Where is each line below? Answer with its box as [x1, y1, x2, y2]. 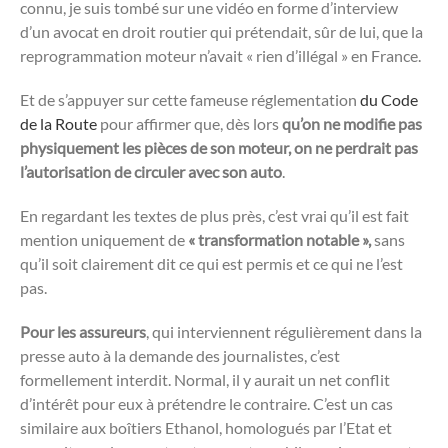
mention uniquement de [20, 229, 188, 249]
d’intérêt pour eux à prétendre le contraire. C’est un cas [20, 393, 393, 413]
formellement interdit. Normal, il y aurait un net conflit [20, 369, 390, 389]
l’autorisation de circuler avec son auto [20, 161, 282, 181]
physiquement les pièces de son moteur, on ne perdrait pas [20, 137, 418, 157]
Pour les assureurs [20, 321, 146, 341]
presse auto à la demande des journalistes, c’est [20, 345, 340, 365]
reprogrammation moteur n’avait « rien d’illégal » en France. [20, 45, 424, 65]
